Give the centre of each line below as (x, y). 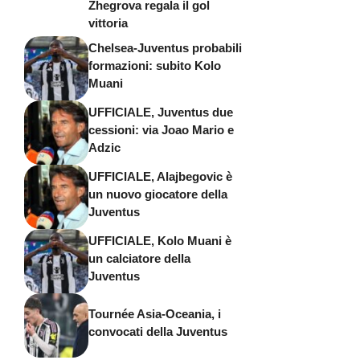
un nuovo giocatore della (158, 194)
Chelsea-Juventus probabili (165, 48)
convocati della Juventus (158, 331)
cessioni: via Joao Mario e (161, 130)
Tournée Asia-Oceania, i (155, 314)
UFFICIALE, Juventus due (161, 112)
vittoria (108, 22)
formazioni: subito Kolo (155, 65)
